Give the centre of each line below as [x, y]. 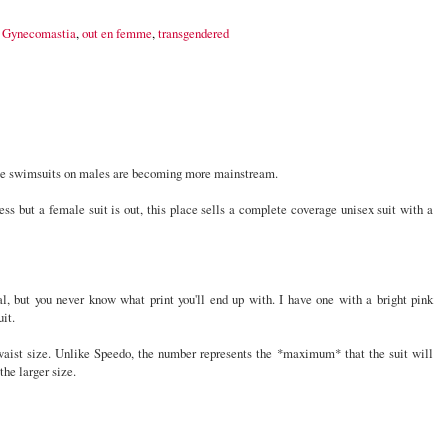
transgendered [193, 33]
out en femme [117, 33]
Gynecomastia [39, 33]
